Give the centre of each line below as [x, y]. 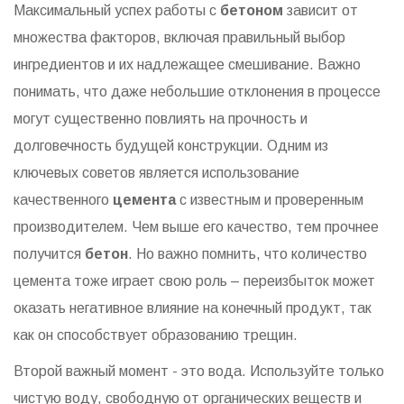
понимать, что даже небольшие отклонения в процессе [197, 92]
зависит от [321, 11]
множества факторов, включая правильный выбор [179, 38]
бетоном [252, 11]
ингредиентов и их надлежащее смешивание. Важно [187, 65]
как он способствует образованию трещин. [156, 335]
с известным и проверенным [270, 200]
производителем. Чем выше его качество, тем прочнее [196, 227]
